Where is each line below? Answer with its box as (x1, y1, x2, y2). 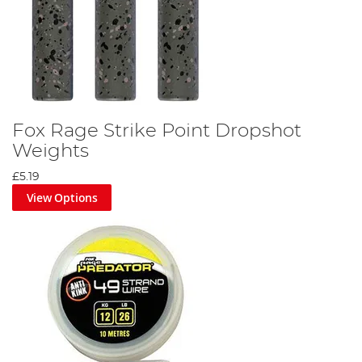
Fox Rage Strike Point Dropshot (12, 120, 301, 141)
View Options (26, 189, 98, 205)
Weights (12, 141, 89, 161)
